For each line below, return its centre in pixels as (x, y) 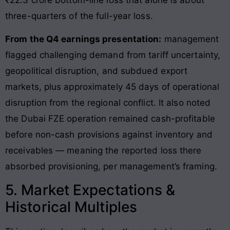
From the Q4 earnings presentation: (83, 39)
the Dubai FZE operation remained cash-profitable (110, 118)
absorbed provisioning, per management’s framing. (111, 166)
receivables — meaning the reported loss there (103, 150)
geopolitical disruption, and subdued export (97, 71)
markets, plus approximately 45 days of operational (112, 87)
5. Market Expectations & (90, 190)
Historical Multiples (71, 207)
